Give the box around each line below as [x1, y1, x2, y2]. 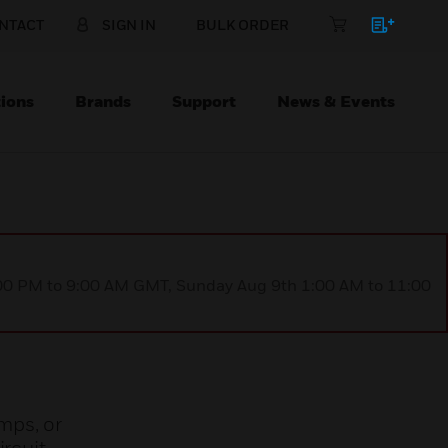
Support [172, 91, 236, 111]
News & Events [277, 91, 395, 111]
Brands [75, 91, 131, 111]
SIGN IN [102, 16, 156, 33]
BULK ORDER [196, 16, 289, 33]
